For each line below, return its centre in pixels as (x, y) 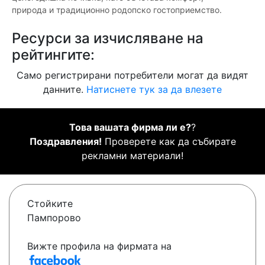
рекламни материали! (132, 156)
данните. (65, 90)
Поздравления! (65, 142)
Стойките (50, 204)
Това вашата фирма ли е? (130, 127)
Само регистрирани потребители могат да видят (132, 75)
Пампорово (54, 218)
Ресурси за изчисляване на (108, 38)
